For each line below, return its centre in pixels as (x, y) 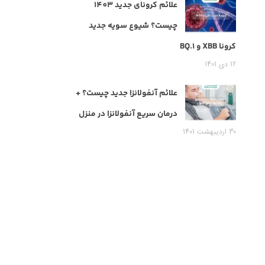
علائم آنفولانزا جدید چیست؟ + (127, 94)
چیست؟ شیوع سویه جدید (133, 26)
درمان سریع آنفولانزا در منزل (128, 114)
